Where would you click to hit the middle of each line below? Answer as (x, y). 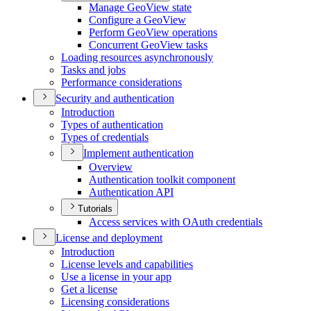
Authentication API (131, 192)
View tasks (184, 45)
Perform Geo (117, 33)
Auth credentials (227, 222)
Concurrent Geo (124, 45)
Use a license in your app (116, 277)
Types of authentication (112, 125)
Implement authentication (138, 153)
